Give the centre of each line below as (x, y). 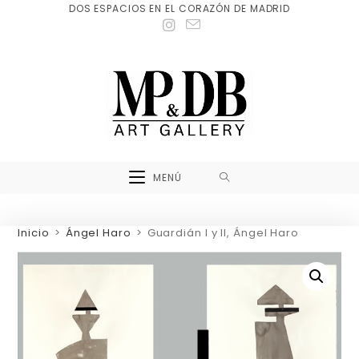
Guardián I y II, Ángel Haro (223, 233)
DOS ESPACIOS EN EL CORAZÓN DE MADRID (179, 8)
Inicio (34, 233)
